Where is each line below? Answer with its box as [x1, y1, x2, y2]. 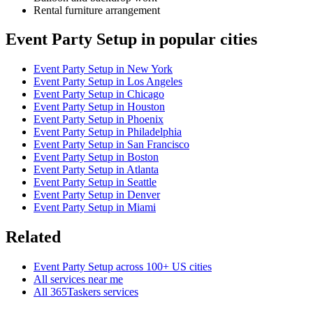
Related [6, 228, 61, 247]
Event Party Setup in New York [34, 63, 173, 75]
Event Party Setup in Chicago [34, 88, 164, 101]
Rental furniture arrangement [34, 3, 160, 16]
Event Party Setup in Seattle [34, 176, 156, 189]
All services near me [34, 273, 123, 286]
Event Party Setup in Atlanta [34, 163, 159, 176]
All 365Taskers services [34, 286, 138, 298]
